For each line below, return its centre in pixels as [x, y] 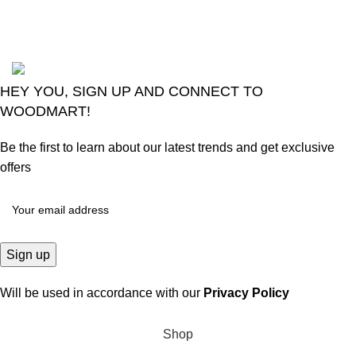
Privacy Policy [246, 292]
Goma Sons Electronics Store [133, 51]
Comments [227, 14]
